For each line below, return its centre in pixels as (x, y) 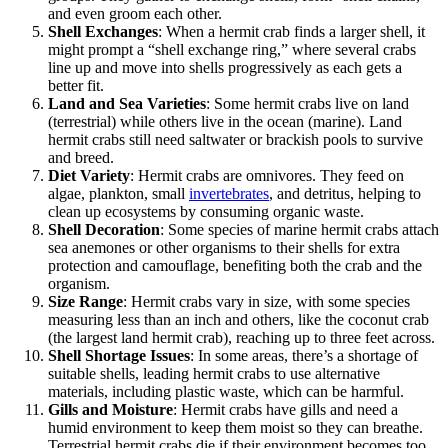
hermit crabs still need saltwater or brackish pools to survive (235, 139)
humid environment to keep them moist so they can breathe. (235, 427)
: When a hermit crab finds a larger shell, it (291, 31)
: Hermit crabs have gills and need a (285, 409)
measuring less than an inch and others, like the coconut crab (238, 319)
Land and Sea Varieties (127, 103)
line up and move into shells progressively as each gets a (225, 67)
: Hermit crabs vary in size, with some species (266, 301)
